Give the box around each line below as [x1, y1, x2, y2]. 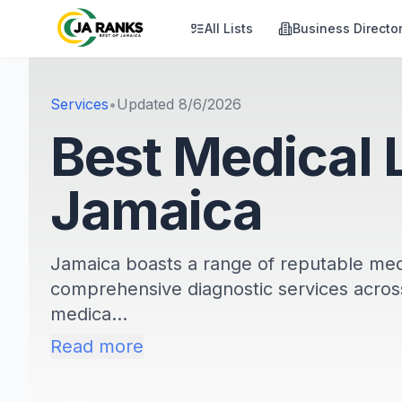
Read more [50, 336, 144, 357]
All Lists [205, 21, 253, 36]
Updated [117, 95, 179, 113]
